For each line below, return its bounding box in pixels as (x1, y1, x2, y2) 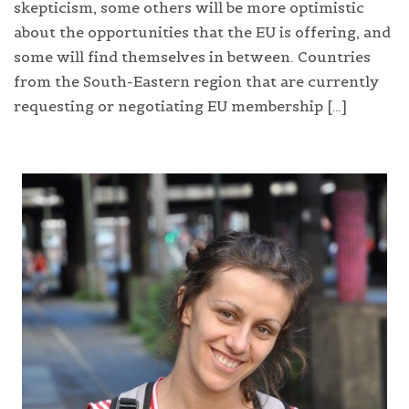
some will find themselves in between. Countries (14, 47, 371, 66)
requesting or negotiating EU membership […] (14, 96, 347, 115)
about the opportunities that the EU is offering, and (14, 22, 391, 41)
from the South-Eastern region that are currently (14, 71, 379, 90)
